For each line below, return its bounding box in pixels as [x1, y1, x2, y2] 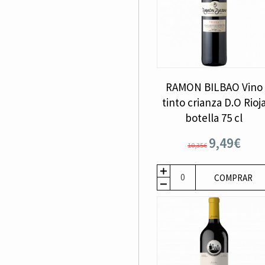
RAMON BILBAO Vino [165, 79, 263, 94]
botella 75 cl [185, 110, 243, 125]
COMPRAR [214, 172, 253, 183]
